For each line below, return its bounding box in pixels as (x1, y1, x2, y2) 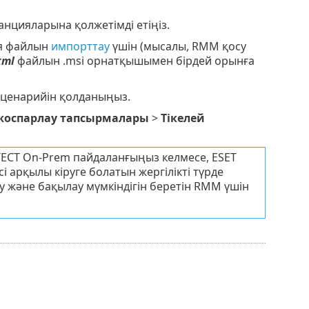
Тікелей (161, 110, 206, 126)
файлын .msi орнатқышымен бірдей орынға (14, 52, 255, 68)
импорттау (50, 38, 110, 54)
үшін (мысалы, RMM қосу (109, 38, 246, 54)
